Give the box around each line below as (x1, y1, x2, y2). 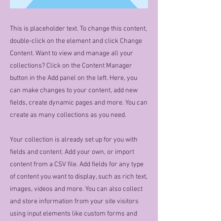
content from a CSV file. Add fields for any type (10, 160, 144, 169)
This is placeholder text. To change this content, (10, 25, 147, 34)
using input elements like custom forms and (10, 210, 137, 219)
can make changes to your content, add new (10, 86, 138, 95)
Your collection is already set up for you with (10, 136, 138, 145)
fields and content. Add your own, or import (10, 148, 134, 157)
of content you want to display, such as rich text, (10, 173, 147, 182)
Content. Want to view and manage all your (10, 49, 133, 58)
